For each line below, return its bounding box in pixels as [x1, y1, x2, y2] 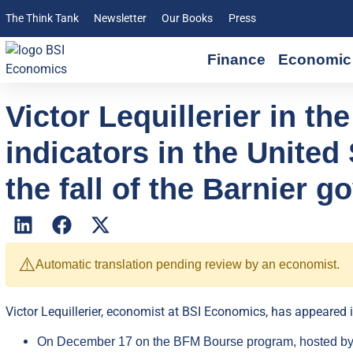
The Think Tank [6, 12, 79, 25]
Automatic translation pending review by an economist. [35, 258, 340, 271]
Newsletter [94, 12, 147, 25]
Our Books [162, 12, 214, 25]
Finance [207, 51, 266, 68]
